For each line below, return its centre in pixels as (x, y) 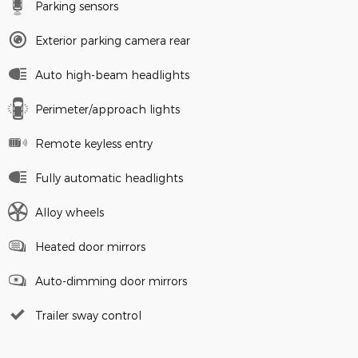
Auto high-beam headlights (112, 75)
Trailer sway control (88, 316)
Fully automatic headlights (109, 178)
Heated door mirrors (90, 247)
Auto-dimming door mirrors (111, 281)
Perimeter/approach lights (107, 109)
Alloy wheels (70, 213)
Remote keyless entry (94, 144)
